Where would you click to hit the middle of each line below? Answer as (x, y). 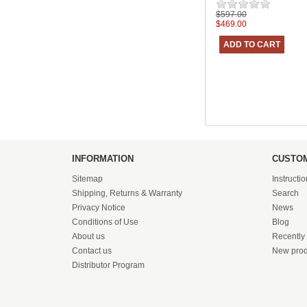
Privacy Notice (98, 208)
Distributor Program (108, 266)
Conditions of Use (105, 222)
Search (285, 194)
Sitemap (87, 179)
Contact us (91, 251)
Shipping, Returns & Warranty (127, 194)
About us (88, 237)
